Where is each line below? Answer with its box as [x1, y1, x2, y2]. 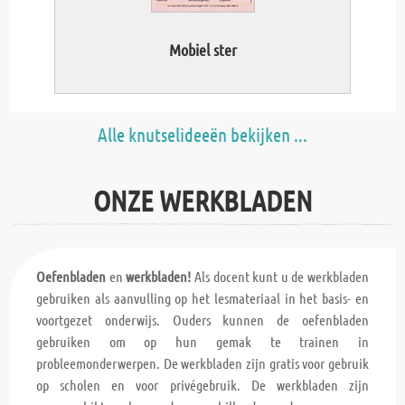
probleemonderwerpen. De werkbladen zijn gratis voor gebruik [36, 354, 369, 372]
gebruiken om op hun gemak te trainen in [36, 333, 369, 351]
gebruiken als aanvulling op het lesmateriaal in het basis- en [36, 289, 369, 307]
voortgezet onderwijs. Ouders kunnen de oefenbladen [36, 311, 369, 329]
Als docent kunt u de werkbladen [193, 268, 369, 286]
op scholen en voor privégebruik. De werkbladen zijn [36, 376, 369, 394]
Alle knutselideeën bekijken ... [98, 123, 307, 146]
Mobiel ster [168, 40, 237, 61]
